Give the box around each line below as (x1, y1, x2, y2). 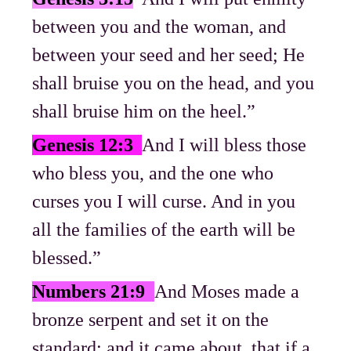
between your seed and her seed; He (32, 45, 306, 66)
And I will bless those (142, 135, 307, 156)
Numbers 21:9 (32, 281, 155, 302)
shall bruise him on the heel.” (32, 101, 256, 122)
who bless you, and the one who (32, 163, 274, 184)
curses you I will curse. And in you (32, 191, 296, 212)
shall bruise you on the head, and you (32, 73, 315, 94)
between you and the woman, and (32, 16, 287, 38)
